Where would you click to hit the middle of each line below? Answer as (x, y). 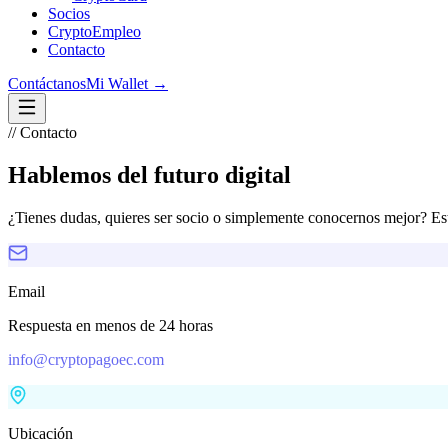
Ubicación (40, 433)
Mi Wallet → (127, 83)
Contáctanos (47, 83)
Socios (69, 13)
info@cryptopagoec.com (86, 359)
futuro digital (222, 174)
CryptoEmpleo (94, 31)
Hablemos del (78, 174)
